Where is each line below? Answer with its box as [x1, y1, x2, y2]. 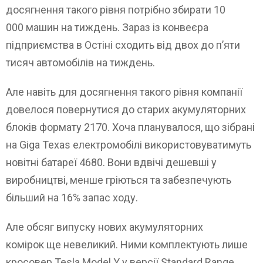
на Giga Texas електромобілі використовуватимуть [6, 138, 251, 151]
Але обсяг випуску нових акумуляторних [6, 220, 203, 233]
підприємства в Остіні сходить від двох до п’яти [6, 38, 240, 51]
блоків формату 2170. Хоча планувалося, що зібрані [6, 120, 255, 133]
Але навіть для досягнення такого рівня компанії [6, 85, 242, 98]
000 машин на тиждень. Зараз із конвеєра [6, 21, 208, 33]
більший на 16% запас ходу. [6, 191, 138, 204]
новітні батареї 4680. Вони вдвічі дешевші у [6, 156, 217, 168]
